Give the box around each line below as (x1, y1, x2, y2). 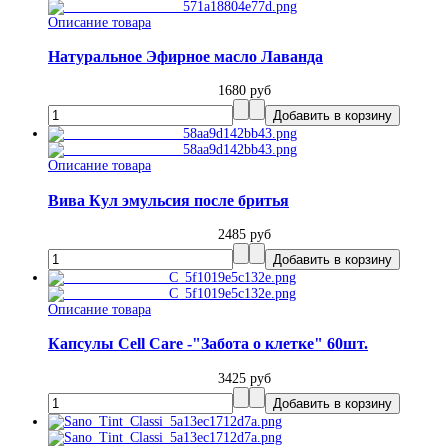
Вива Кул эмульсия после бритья (48, 190, 289, 210)
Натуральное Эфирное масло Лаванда (48, 46, 323, 66)
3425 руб (217, 370, 271, 386)
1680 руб (217, 83, 271, 99)
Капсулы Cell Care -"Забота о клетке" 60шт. (48, 334, 368, 354)
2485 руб (217, 227, 271, 242)
